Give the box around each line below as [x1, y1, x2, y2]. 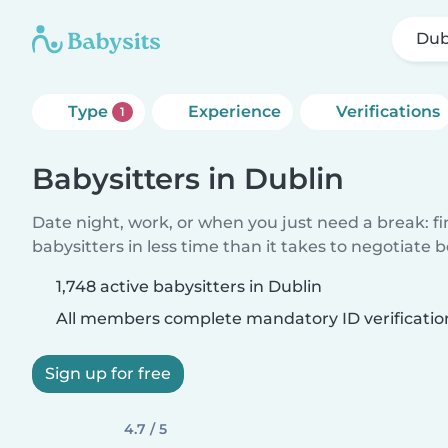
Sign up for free [45, 364, 171, 383]
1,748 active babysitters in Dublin [56, 277, 322, 296]
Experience [187, 102, 281, 121]
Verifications [335, 102, 440, 121]
